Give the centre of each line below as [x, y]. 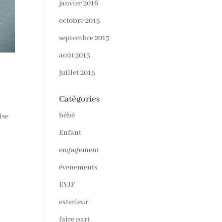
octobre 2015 [80, 21]
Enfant [70, 133]
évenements [78, 167]
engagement [79, 150]
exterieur [74, 202]
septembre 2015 [84, 38]
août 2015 [75, 55]
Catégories [80, 99]
